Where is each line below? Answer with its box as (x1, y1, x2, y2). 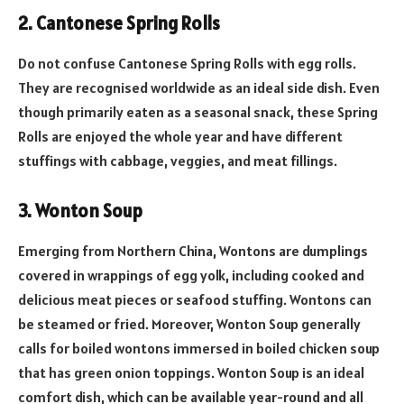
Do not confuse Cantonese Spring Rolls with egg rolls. (18, 53, 356, 72)
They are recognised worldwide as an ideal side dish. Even (18, 78, 380, 96)
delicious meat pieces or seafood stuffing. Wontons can (18, 289, 372, 308)
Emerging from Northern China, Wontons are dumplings (18, 241, 368, 260)
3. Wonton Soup (18, 199, 142, 224)
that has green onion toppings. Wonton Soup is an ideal (18, 363, 364, 381)
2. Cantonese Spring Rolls (18, 12, 220, 36)
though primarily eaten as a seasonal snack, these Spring (18, 102, 378, 121)
